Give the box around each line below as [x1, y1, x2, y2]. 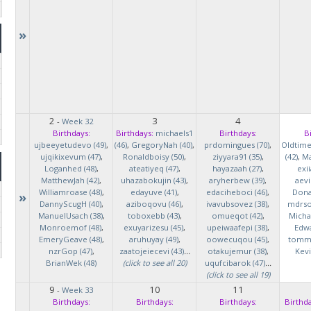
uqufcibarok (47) [204, 258, 265, 268]
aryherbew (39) [209, 175, 264, 185]
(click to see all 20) [122, 258, 187, 268]
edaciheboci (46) [206, 187, 267, 197]
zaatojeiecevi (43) [119, 246, 184, 256]
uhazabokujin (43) [121, 175, 186, 185]
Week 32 [62, 116, 93, 126]
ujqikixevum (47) [40, 151, 101, 162]
